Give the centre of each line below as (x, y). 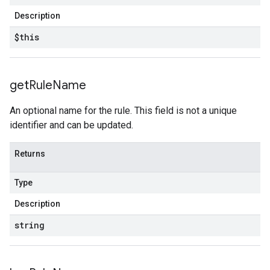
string (30, 225)
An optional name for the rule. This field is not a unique (123, 111)
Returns (30, 154)
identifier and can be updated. (71, 125)
